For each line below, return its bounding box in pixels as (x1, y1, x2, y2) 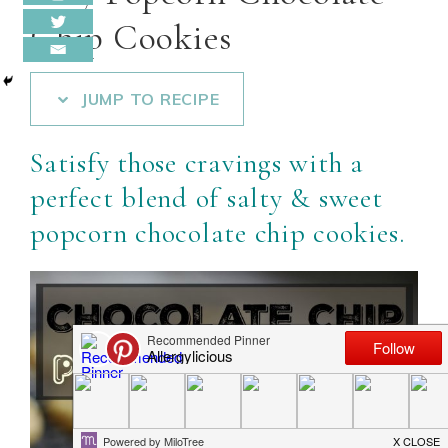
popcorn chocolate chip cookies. (30, 216, 412, 250)
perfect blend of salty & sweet (30, 181, 383, 215)
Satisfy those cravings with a (30, 146, 364, 180)
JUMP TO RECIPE (76, 89, 220, 109)
